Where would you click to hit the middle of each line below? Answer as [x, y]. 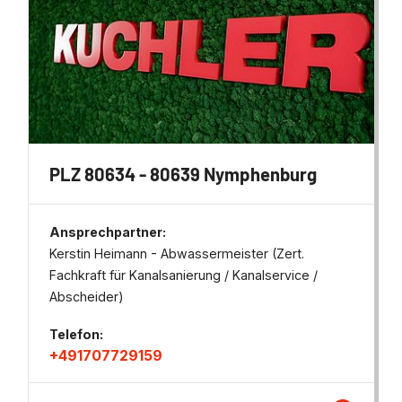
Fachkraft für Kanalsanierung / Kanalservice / [184, 275]
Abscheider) [87, 296]
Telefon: [77, 334]
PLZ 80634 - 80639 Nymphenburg [184, 174]
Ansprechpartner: [108, 232]
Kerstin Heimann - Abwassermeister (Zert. [177, 253]
